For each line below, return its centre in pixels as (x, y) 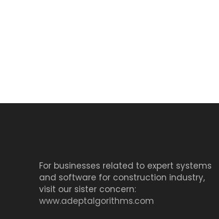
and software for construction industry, (122, 178)
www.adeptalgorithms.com (97, 201)
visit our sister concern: (88, 189)
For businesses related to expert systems (125, 166)
